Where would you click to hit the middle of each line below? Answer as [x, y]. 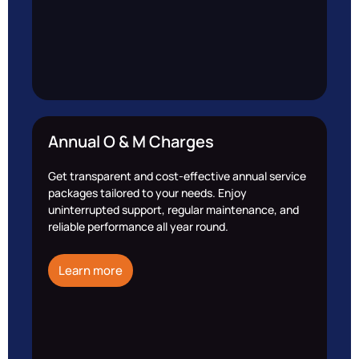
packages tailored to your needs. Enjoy [147, 192]
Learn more [91, 271]
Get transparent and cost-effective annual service [177, 175]
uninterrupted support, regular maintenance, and [173, 209]
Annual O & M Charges [131, 141]
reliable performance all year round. [138, 226]
